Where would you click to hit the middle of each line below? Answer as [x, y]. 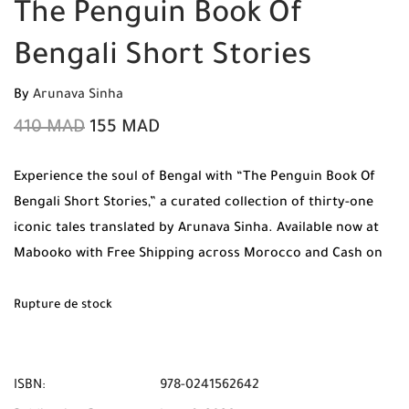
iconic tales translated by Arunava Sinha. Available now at [196, 229]
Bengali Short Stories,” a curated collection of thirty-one [194, 204]
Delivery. [41, 280]
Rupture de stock [63, 306]
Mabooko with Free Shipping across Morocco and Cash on [198, 255]
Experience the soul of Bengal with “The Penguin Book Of [194, 178]
